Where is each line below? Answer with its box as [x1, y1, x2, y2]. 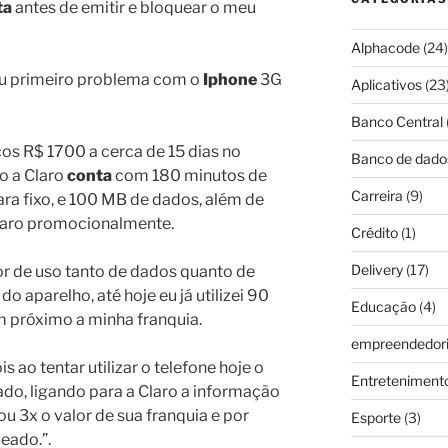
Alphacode [350, 39, 420, 57]
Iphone [203, 70, 257, 90]
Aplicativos [350, 76, 422, 94]
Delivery [350, 261, 403, 279]
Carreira [350, 187, 403, 205]
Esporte [350, 409, 401, 427]
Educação [350, 298, 416, 316]
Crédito [350, 224, 398, 242]
